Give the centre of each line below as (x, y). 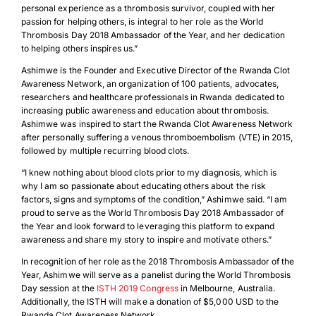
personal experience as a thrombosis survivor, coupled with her (148, 8)
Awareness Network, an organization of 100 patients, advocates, (150, 84)
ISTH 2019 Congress (137, 288)
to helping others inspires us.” (79, 48)
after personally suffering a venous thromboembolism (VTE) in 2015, (157, 137)
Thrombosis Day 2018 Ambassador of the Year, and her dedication (153, 35)
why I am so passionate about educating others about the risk (143, 186)
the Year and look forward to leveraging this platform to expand (148, 226)
